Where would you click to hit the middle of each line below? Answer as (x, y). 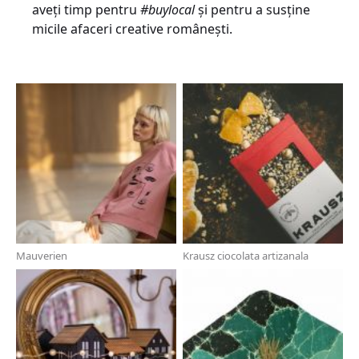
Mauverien (42, 256)
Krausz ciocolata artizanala (246, 256)
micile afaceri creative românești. (132, 29)
